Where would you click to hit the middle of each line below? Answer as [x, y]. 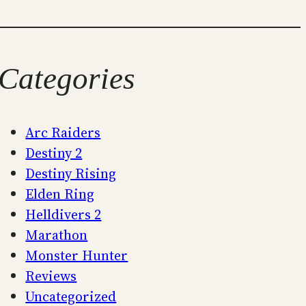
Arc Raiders [63, 133]
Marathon [57, 235]
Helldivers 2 [64, 215]
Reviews [51, 276]
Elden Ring [60, 194]
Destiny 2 [54, 153]
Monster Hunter [77, 256]
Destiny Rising [71, 174]
